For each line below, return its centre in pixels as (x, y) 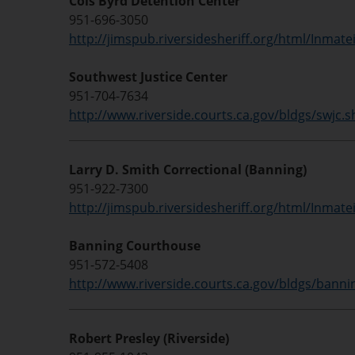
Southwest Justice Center (148, 77)
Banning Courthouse (135, 246)
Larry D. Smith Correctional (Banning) (188, 170)
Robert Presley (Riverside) (149, 338)
